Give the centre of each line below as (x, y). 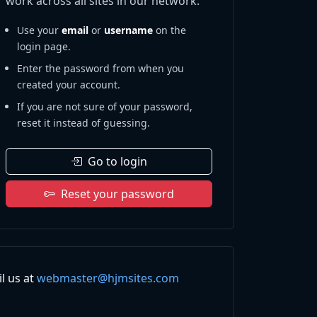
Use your (39, 30)
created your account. (69, 85)
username (128, 30)
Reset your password (117, 194)
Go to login (117, 162)
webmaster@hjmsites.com (108, 278)
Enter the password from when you (100, 69)
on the (169, 30)
